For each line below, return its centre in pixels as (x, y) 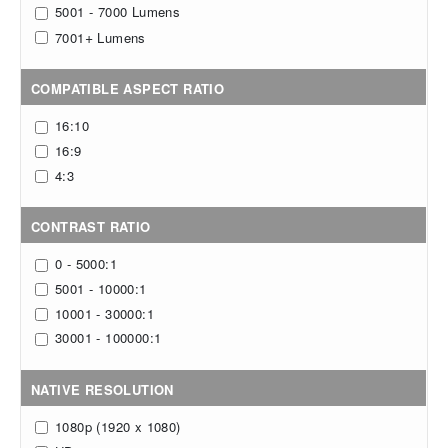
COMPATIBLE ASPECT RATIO (128, 89)
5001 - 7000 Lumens (118, 12)
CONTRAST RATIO (91, 226)
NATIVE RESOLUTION (102, 389)
